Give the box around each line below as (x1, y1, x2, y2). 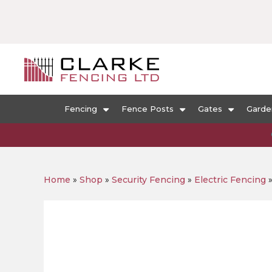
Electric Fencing (194, 174, 266, 185)
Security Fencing (112, 174, 185, 185)
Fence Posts (121, 104, 174, 114)
